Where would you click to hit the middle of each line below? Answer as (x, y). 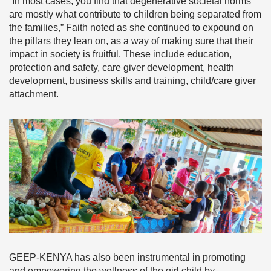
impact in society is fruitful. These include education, (120, 54)
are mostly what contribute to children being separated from (135, 15)
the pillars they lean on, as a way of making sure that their (131, 41)
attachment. (34, 94)
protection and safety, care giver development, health (122, 68)
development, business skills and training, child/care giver (132, 81)
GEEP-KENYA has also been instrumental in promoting (127, 258)
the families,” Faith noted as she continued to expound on (131, 28)
